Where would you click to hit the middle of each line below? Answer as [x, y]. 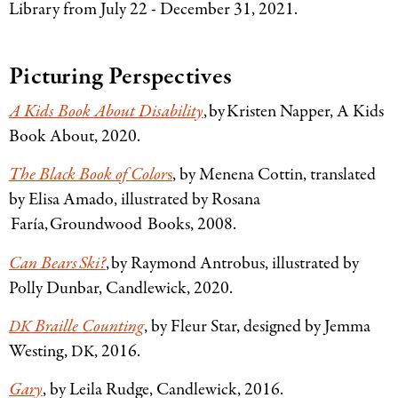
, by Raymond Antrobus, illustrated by [232, 263]
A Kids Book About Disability [106, 111]
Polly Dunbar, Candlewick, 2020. [123, 288]
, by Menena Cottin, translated [274, 175]
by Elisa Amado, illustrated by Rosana [135, 200]
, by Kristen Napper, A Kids [294, 111]
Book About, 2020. [77, 136]
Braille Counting [88, 327]
